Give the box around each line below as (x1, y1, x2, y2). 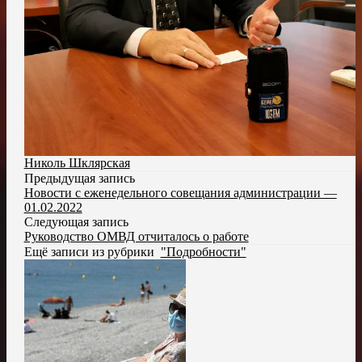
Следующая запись (23, 214, 128, 229)
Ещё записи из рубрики (23, 244, 161, 259)
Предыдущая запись (23, 170, 135, 185)
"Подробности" (160, 244, 246, 259)
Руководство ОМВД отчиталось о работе (23, 229, 249, 243)
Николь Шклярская (23, 155, 130, 170)
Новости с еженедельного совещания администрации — (23, 185, 337, 200)
